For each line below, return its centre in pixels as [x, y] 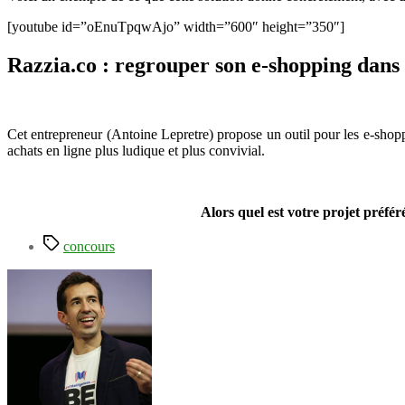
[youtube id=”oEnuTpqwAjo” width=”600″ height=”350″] [176, 27]
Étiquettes [71, 241]
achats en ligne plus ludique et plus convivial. [136, 150]
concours [89, 246]
